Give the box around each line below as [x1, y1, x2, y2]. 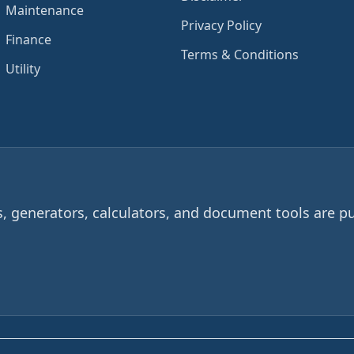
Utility [6, 60, 41, 78]
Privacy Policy [181, 17, 262, 35]
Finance [6, 31, 52, 49]
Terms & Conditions [181, 46, 299, 64]
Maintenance [6, 2, 85, 20]
